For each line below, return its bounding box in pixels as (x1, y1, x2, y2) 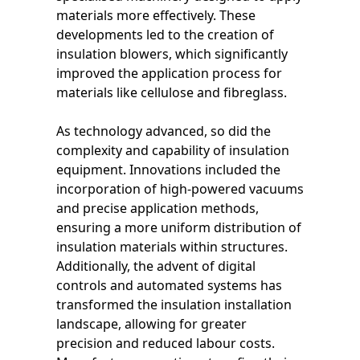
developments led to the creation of (56, 25, 274, 43)
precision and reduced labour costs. (56, 333, 275, 352)
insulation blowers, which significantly (56, 44, 288, 63)
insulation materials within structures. (56, 237, 288, 256)
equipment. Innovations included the (56, 160, 280, 178)
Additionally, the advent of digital (56, 256, 256, 275)
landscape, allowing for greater (56, 314, 247, 333)
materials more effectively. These (56, 6, 256, 24)
